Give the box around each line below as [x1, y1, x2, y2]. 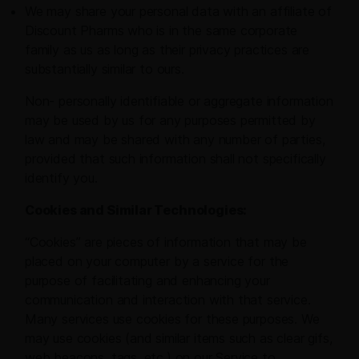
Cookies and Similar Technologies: [25, 202, 248, 219]
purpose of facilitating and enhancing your [25, 272, 270, 289]
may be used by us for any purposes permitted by [25, 112, 316, 129]
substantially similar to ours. [25, 61, 184, 78]
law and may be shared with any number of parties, [25, 131, 325, 148]
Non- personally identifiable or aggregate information [25, 93, 333, 110]
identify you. [25, 170, 98, 187]
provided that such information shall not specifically [25, 151, 326, 167]
